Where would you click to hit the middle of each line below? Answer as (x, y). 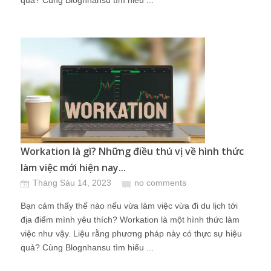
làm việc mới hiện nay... (73, 168)
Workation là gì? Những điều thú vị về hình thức (132, 151)
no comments (160, 183)
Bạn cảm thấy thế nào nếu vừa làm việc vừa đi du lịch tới (129, 206)
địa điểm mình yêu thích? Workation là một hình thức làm (130, 220)
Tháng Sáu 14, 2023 (72, 183)
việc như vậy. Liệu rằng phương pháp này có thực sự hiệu (131, 233)
